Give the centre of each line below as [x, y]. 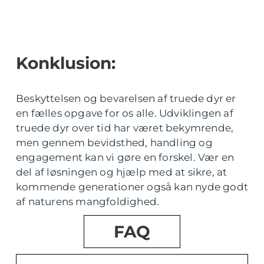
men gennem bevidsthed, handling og [114, 142]
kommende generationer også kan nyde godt [132, 187]
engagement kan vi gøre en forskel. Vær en [125, 157]
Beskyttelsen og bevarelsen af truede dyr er [126, 98]
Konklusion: [66, 63]
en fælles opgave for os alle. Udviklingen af [125, 113]
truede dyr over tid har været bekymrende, [125, 128]
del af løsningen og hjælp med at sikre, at [122, 172]
